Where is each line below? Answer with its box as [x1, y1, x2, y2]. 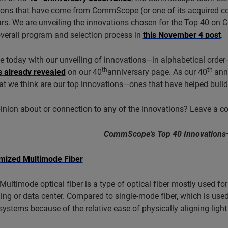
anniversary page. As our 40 [107, 66, 207, 77]
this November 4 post [142, 29, 221, 40]
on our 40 [65, 66, 102, 77]
